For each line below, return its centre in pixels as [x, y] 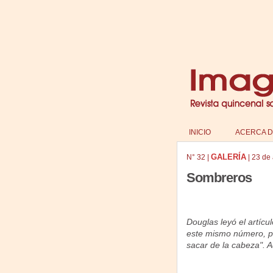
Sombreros [219, 178]
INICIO [200, 132]
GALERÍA [228, 157]
